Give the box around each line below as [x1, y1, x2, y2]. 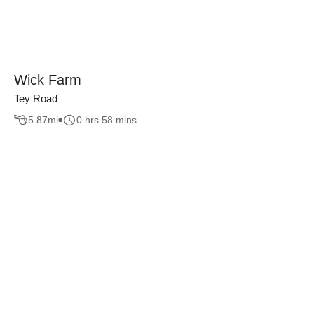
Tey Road [14, 92, 57, 104]
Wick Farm [14, 71, 81, 88]
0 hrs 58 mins [76, 114, 137, 126]
